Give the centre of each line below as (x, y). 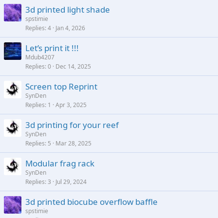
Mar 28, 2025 (73, 143)
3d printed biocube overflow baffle (91, 202)
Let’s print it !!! (52, 48)
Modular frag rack (60, 163)
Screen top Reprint (61, 86)
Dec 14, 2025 (73, 66)
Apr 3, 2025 (71, 105)
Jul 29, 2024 (71, 182)
